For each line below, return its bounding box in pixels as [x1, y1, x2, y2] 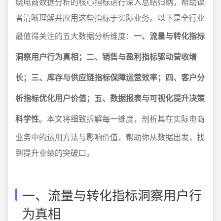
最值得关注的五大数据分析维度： [15, 30, 134, 41]
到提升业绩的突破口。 [15, 147, 94, 158]
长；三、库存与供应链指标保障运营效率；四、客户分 [15, 72, 205, 83]
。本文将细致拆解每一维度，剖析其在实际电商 [39, 113, 205, 124]
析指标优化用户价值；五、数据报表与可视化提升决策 [15, 92, 205, 104]
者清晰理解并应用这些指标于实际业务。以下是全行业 [15, 12, 205, 23]
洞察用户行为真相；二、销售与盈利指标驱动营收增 [15, 51, 197, 62]
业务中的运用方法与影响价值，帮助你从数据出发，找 [15, 131, 205, 143]
